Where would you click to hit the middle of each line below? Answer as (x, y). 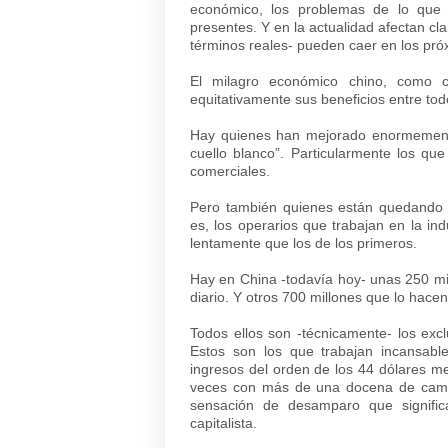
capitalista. (223, 423)
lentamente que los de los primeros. (303, 243)
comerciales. (230, 171)
